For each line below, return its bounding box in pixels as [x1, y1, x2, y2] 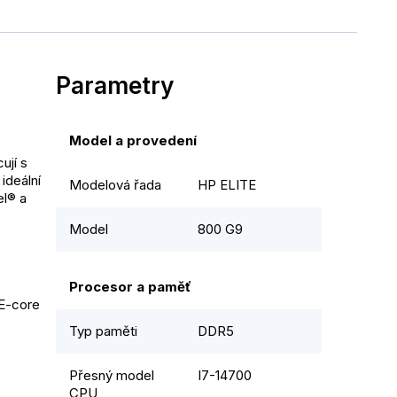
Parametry [56, 71, 175, 100]
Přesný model [69, 367, 154, 385]
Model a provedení [69, 132, 197, 150]
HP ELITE [198, 176, 256, 194]
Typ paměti [69, 323, 137, 340]
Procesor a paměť [69, 278, 191, 296]
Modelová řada [69, 176, 161, 194]
